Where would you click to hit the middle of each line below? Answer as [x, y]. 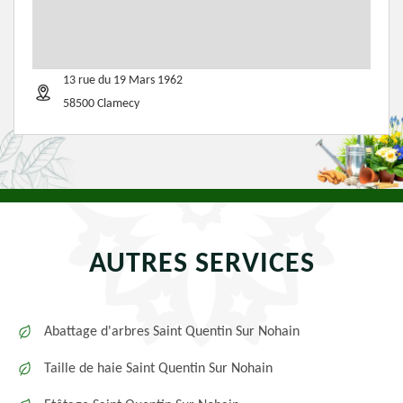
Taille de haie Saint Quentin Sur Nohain [158, 369]
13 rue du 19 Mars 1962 [123, 81]
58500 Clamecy [101, 104]
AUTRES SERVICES [201, 264]
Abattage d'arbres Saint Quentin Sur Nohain [172, 332]
